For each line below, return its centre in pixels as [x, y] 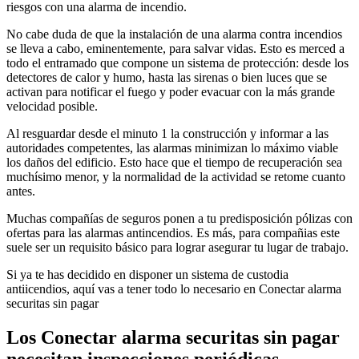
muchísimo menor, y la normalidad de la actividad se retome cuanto [176, 177]
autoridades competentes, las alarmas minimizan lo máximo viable [172, 148]
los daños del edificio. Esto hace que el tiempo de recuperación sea [174, 163]
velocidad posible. [52, 107]
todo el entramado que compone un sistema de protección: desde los [177, 63]
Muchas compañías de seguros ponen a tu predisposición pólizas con [179, 219]
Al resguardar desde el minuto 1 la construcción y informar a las [167, 134]
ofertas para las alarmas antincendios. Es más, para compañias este [173, 233]
